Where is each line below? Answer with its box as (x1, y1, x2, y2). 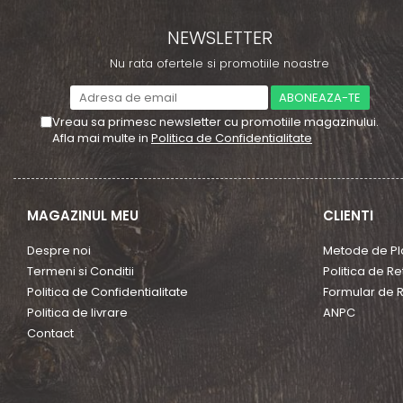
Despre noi (27, 242, 91, 259)
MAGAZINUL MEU (27, 206, 139, 225)
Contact (27, 325, 74, 342)
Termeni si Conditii (27, 263, 134, 280)
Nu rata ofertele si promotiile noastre (110, 55, 329, 72)
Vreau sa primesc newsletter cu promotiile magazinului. (52, 113, 379, 130)
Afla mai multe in (52, 130, 151, 147)
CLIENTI (322, 206, 373, 225)
